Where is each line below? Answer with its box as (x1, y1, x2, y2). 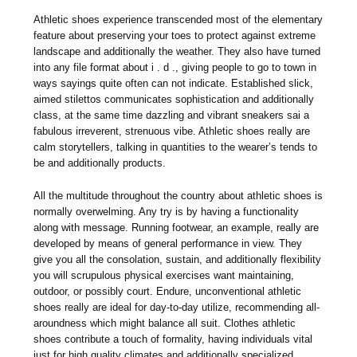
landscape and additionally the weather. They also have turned (33, 45, 321, 57)
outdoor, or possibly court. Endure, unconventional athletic (33, 284, 302, 297)
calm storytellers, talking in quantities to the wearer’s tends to (33, 140, 318, 153)
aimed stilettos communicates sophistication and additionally (33, 92, 315, 105)
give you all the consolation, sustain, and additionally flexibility (33, 253, 322, 265)
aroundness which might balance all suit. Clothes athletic (33, 316, 296, 329)
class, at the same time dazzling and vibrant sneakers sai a (33, 108, 310, 121)
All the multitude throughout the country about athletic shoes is (33, 189, 324, 202)
